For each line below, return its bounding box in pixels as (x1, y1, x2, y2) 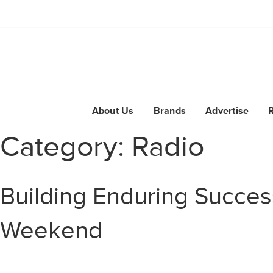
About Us (91, 105, 134, 117)
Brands (153, 105, 186, 117)
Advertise (205, 105, 249, 117)
